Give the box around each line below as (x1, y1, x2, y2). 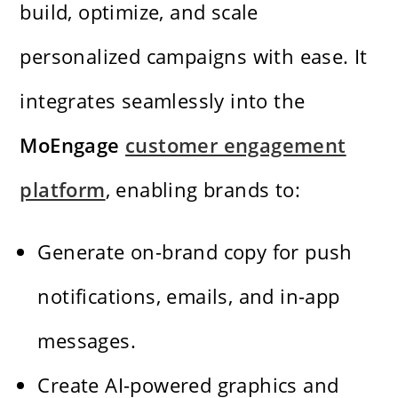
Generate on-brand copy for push (37, 237, 353, 265)
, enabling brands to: (105, 175, 301, 203)
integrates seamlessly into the (20, 86, 306, 114)
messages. (37, 326, 137, 354)
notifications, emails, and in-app (37, 282, 340, 309)
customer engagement (125, 131, 346, 158)
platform (20, 175, 106, 203)
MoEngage (20, 131, 126, 158)
